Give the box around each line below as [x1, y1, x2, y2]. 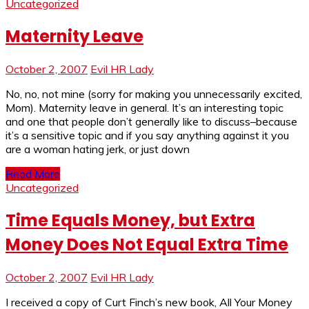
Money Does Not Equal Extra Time [6, 232, 288, 256]
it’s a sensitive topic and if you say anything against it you [6, 128, 289, 142]
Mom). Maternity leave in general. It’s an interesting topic [6, 100, 283, 114]
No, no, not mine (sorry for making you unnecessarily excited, [6, 86, 302, 101]
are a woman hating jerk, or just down [6, 141, 190, 156]
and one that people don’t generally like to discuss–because [6, 114, 297, 128]
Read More [6, 166, 60, 181]
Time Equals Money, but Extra [6, 208, 255, 232]
